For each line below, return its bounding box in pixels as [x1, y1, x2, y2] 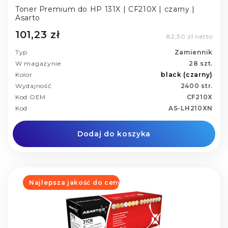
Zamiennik [174, 48, 213, 56]
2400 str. [180, 82, 213, 90]
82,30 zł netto [166, 33, 213, 41]
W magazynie [15, 60, 61, 68]
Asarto [15, 13, 40, 22]
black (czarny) [161, 71, 213, 79]
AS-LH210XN [168, 104, 213, 112]
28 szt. [189, 60, 213, 68]
